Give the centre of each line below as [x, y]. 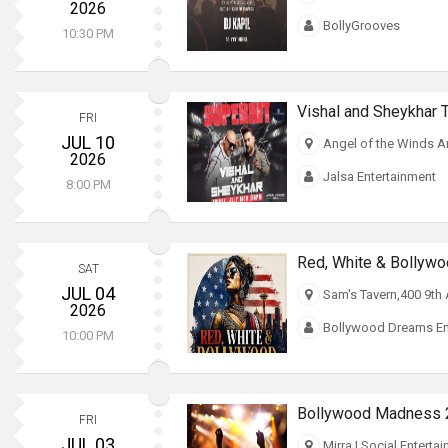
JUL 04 [88, 293]
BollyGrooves [359, 25]
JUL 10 [88, 142]
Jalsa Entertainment [377, 176]
